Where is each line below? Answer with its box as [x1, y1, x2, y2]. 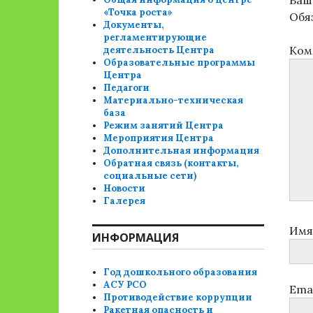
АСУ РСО [103, 279, 147, 291]
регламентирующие [103, 31, 208, 43]
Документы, [103, 19, 164, 31]
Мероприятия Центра [103, 132, 214, 144]
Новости [103, 182, 146, 194]
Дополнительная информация [103, 145, 260, 156]
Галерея [103, 195, 146, 207]
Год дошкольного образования [103, 266, 258, 278]
